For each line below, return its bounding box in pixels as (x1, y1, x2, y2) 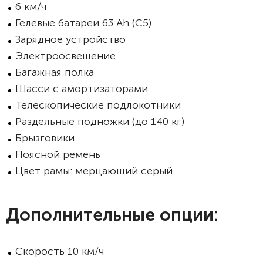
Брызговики (15, 131, 77, 144)
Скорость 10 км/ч (15, 245, 104, 258)
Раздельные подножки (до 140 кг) (15, 115, 187, 128)
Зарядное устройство (15, 33, 129, 46)
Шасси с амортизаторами (15, 82, 151, 95)
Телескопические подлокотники (15, 99, 184, 112)
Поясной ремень (15, 148, 103, 161)
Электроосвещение (15, 49, 119, 62)
